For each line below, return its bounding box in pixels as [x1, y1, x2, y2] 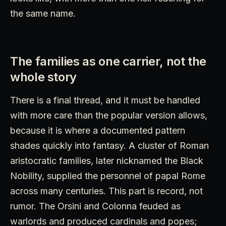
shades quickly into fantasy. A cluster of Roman [10, 140, 209, 151]
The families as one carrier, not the [10, 54, 207, 69]
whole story [10, 70, 77, 85]
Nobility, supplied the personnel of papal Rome [10, 171, 205, 182]
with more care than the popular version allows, [10, 110, 207, 121]
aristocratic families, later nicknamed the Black [10, 155, 203, 166]
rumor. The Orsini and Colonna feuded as [10, 201, 181, 212]
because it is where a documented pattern [10, 125, 185, 136]
